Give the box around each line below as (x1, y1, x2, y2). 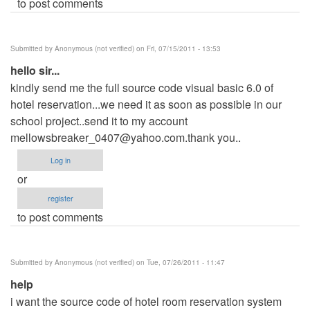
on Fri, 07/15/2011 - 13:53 (134, 43, 221, 53)
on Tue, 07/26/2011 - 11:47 (134, 257, 225, 267)
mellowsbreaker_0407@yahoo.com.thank (10, 129, 215, 145)
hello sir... (10, 62, 60, 78)
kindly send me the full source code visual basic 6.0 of (10, 79, 273, 95)
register (47, 192, 73, 203)
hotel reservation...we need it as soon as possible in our (10, 95, 282, 112)
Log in (50, 154, 71, 165)
